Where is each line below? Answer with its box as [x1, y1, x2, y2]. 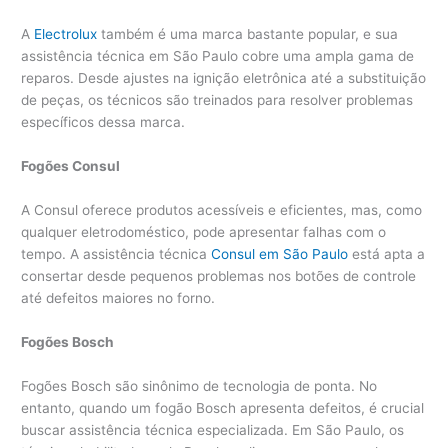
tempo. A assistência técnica [21, 245, 212, 262]
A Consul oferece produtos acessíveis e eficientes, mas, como [21, 201, 423, 218]
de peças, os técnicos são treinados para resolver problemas [21, 92, 414, 109]
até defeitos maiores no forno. [21, 289, 216, 306]
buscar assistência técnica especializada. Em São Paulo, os [21, 421, 405, 438]
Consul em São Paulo [211, 245, 349, 262]
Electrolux [34, 26, 98, 43]
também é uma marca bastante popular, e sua [97, 26, 399, 43]
